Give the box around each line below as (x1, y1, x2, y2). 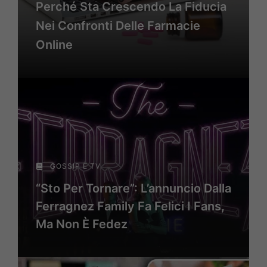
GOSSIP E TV (50, 162, 101, 170)
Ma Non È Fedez (36, 217, 128, 231)
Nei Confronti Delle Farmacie (36, 18, 200, 33)
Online (36, 38, 73, 52)
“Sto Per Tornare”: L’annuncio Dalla (36, 181, 231, 195)
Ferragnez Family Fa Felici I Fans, (36, 199, 225, 213)
